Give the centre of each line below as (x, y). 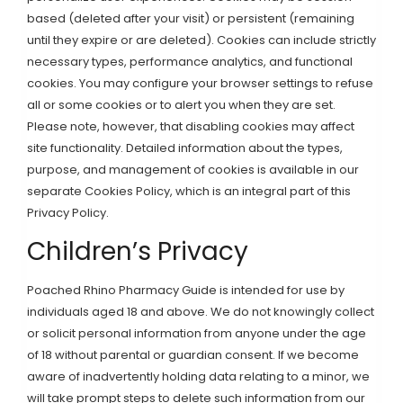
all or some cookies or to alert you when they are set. (181, 105)
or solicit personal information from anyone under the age (197, 333)
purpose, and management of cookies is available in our (193, 170)
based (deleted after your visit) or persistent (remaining (191, 18)
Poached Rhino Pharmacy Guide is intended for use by (186, 290)
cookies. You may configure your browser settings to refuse (200, 83)
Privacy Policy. (68, 213)
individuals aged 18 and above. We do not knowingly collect (201, 312)
